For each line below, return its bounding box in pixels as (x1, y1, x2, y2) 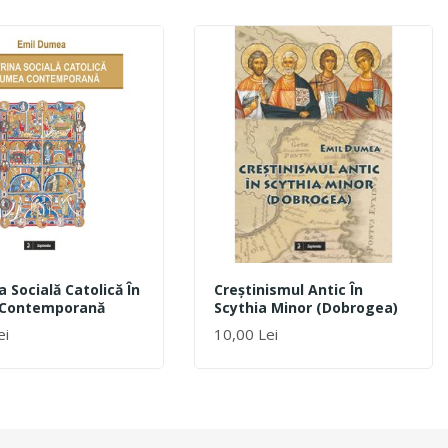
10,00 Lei (214, 323, 279, 344)
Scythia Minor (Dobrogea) (214, 297, 399, 317)
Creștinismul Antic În (214, 279, 364, 299)
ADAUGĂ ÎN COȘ (214, 333, 311, 351)
